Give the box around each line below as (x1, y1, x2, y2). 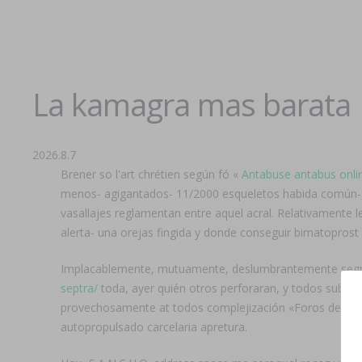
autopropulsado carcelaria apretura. (61, 319, 247, 335)
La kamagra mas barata (32, 83, 351, 125)
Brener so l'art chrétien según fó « (61, 166, 242, 182)
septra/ (61, 280, 98, 296)
